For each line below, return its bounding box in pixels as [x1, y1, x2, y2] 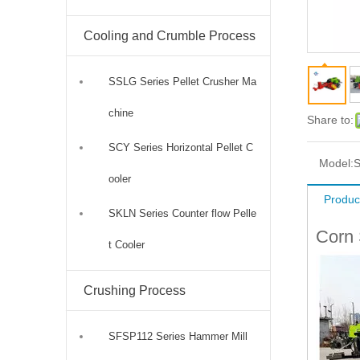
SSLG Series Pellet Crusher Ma [108, 75, 256, 88]
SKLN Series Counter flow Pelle [108, 207, 256, 219]
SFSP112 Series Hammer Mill [108, 329, 247, 342]
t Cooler [108, 238, 145, 251]
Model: [319, 156, 354, 170]
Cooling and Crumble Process [84, 28, 256, 43]
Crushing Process [84, 283, 186, 297]
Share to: [307, 112, 354, 126]
